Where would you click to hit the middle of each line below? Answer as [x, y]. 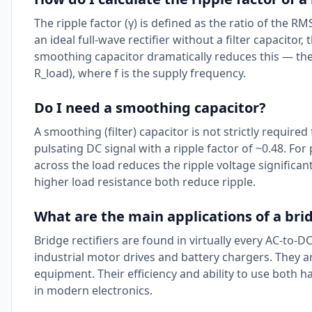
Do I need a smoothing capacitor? [150, 108]
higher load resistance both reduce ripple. [145, 182]
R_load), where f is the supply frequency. [140, 73]
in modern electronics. [93, 290]
